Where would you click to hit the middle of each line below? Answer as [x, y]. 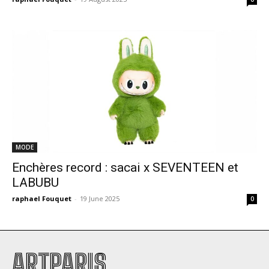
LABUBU [35, 183]
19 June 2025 [100, 198]
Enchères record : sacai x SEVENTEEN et [125, 168]
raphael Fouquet [42, 198]
